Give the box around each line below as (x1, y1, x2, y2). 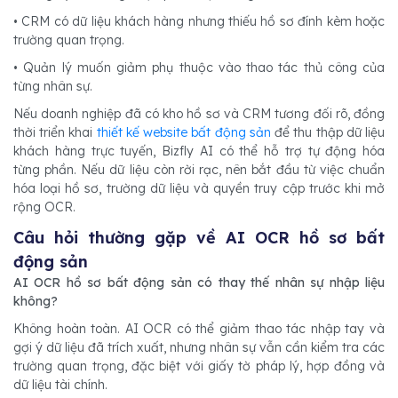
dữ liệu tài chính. (13, 376, 107, 393)
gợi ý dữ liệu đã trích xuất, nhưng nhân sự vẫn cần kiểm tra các (13, 338, 385, 355)
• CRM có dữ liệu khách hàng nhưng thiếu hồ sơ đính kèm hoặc (13, 12, 385, 29)
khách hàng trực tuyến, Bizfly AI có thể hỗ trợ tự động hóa (13, 142, 385, 159)
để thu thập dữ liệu (270, 123, 386, 140)
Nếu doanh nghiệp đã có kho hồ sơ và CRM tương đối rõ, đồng (13, 105, 385, 122)
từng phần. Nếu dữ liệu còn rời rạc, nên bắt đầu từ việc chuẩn (13, 161, 385, 178)
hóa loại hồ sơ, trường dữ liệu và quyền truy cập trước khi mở (13, 179, 385, 196)
